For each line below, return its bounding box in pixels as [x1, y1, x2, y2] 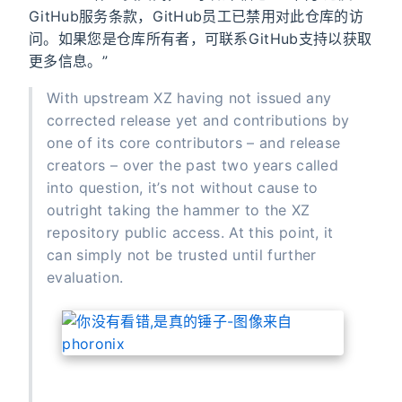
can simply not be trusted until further [47, 246, 317, 265]
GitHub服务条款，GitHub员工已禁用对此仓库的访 [29, 7, 363, 26]
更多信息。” [29, 52, 108, 71]
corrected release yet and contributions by [47, 111, 350, 130]
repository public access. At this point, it [47, 223, 334, 242]
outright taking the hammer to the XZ [47, 201, 310, 220]
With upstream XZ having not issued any [47, 89, 332, 108]
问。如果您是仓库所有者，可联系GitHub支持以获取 [29, 30, 372, 48]
